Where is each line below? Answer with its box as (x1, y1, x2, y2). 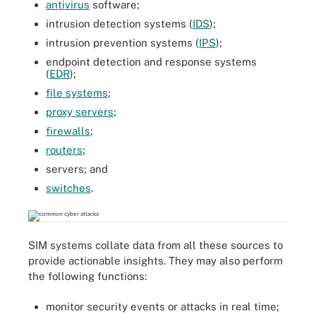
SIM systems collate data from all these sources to (28, 239, 283, 251)
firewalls (46, 125, 90, 137)
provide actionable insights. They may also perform (28, 255, 283, 267)
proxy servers (46, 106, 114, 118)
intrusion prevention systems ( (46, 37, 199, 49)
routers (46, 144, 83, 156)
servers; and (46, 163, 108, 175)
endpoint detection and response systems (46, 56, 257, 68)
